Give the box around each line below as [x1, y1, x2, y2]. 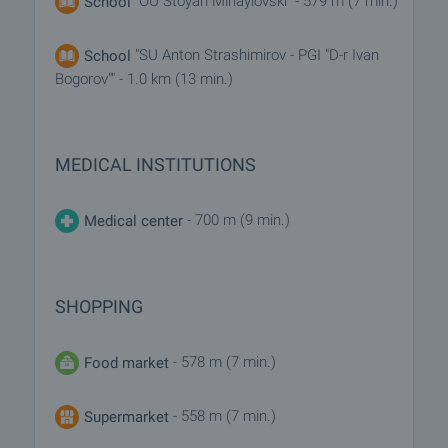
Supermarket [84, 407, 169, 426]
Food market [84, 353, 169, 372]
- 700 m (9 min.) [183, 210, 290, 229]
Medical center [84, 211, 183, 230]
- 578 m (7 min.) [169, 352, 276, 371]
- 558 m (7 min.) [169, 406, 276, 425]
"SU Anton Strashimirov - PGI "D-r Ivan [135, 45, 379, 64]
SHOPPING [55, 295, 143, 317]
